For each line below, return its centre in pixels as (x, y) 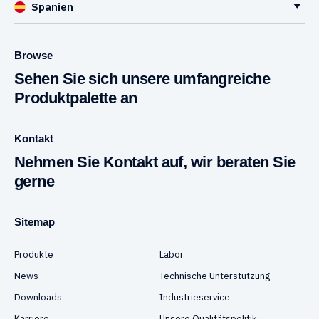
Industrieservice (195, 297)
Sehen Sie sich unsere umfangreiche (142, 79)
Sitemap (35, 222)
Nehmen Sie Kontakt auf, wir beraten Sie (155, 162)
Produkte (34, 255)
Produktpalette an (76, 98)
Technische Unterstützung (215, 276)
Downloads (38, 297)
